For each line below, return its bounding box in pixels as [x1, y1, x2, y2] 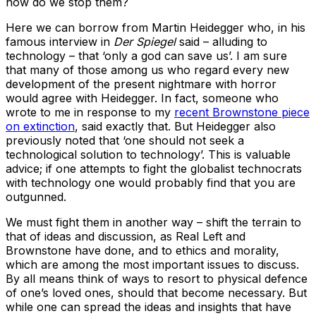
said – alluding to [176, 35, 267, 49]
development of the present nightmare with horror [6, 77, 276, 92]
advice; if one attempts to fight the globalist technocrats [6, 162, 302, 176]
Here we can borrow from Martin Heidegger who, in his [6, 20, 305, 35]
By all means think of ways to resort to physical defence [6, 272, 308, 286]
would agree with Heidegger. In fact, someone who [6, 91, 279, 106]
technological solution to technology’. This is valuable [6, 147, 291, 162]
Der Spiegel [110, 35, 176, 49]
